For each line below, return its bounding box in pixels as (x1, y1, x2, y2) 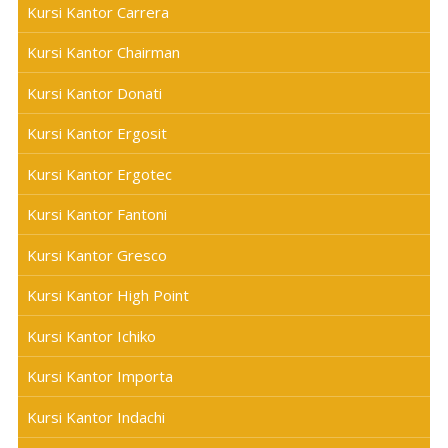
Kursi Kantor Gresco (26, 244, 167, 265)
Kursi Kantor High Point (26, 285, 189, 306)
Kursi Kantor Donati (26, 82, 162, 103)
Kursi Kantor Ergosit (26, 123, 167, 144)
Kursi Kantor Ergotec (26, 163, 172, 184)
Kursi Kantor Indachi (26, 406, 165, 427)
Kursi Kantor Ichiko (26, 325, 156, 346)
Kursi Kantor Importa (26, 366, 173, 387)
